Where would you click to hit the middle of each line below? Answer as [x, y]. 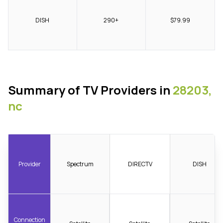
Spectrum [80, 164]
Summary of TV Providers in [90, 90]
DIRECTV [140, 164]
